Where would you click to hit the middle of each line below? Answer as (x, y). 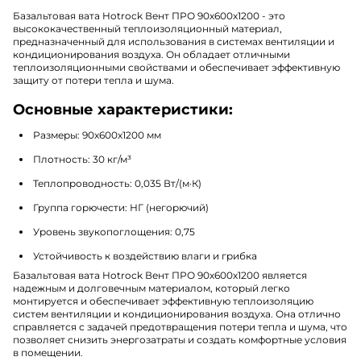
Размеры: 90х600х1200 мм (97, 135)
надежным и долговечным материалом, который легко (151, 288)
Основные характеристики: (123, 109)
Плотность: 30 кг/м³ (82, 159)
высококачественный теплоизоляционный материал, (147, 28)
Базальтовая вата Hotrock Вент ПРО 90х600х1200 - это (149, 15)
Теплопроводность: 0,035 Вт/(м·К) (117, 183)
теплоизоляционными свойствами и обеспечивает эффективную (176, 67)
